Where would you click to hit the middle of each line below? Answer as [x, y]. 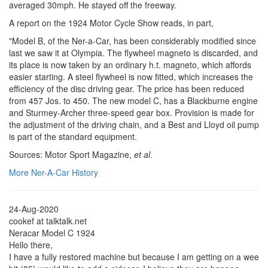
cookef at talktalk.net [48, 220]
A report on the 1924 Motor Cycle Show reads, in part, [111, 22]
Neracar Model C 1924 [52, 232]
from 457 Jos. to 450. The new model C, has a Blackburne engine [133, 100]
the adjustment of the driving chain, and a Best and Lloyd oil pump [134, 124]
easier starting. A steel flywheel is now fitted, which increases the [131, 76]
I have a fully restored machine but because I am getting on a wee [134, 256]
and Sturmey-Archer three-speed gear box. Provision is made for [132, 112]
